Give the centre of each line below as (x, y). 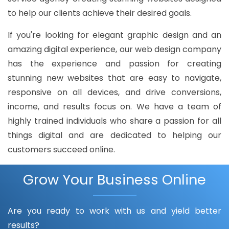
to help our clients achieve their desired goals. (100, 13)
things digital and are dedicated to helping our (114, 135)
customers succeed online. (61, 150)
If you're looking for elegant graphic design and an (114, 35)
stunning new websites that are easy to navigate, (114, 78)
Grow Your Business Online (114, 180)
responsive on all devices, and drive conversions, (114, 93)
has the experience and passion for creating (114, 64)
